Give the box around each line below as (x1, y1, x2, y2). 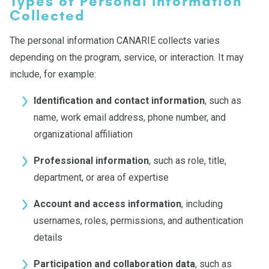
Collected (10, 7, 85, 25)
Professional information (34, 155, 149, 166)
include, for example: (10, 68, 96, 80)
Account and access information (34, 198, 181, 210)
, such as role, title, (149, 155, 226, 166)
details (34, 232, 62, 243)
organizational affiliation (34, 128, 133, 140)
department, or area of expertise (34, 172, 169, 183)
